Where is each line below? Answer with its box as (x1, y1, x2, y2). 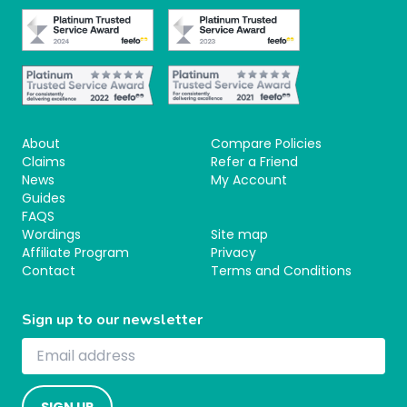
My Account (211, 171, 287, 190)
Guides (22, 189, 65, 208)
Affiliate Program (22, 243, 129, 263)
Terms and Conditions (211, 262, 352, 281)
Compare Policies (211, 134, 322, 154)
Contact (22, 262, 75, 281)
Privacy (211, 243, 256, 263)
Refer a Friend (211, 153, 298, 172)
